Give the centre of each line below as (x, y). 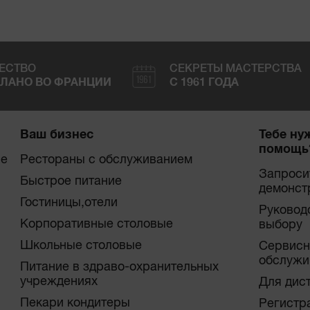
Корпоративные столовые (96, 225)
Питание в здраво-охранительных (119, 267)
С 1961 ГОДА (204, 82)
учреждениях (58, 282)
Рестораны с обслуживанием (106, 160)
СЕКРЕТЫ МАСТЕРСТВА (236, 69)
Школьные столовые (81, 246)
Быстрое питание (71, 182)
